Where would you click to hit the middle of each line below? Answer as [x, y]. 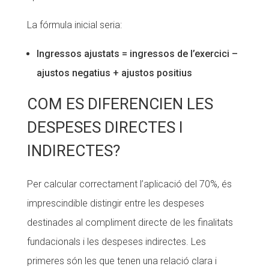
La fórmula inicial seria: [74, 25]
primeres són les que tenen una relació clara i [122, 261]
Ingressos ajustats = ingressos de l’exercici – [137, 54]
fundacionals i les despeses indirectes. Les [116, 242]
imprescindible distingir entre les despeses [115, 203]
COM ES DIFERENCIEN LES [120, 104]
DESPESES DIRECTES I [105, 127]
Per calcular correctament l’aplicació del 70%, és [129, 184]
